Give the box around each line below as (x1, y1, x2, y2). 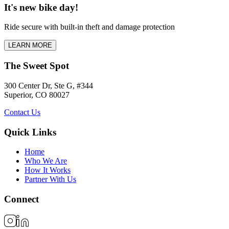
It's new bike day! (4, 2, 78, 13)
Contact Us (4, 107, 40, 117)
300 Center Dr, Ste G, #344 (4, 81, 93, 90)
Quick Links (4, 126, 56, 138)
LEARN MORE (8, 41, 52, 50)
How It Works (25, 166, 71, 175)
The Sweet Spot (4, 60, 69, 72)
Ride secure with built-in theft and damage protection (4, 22, 175, 32)
